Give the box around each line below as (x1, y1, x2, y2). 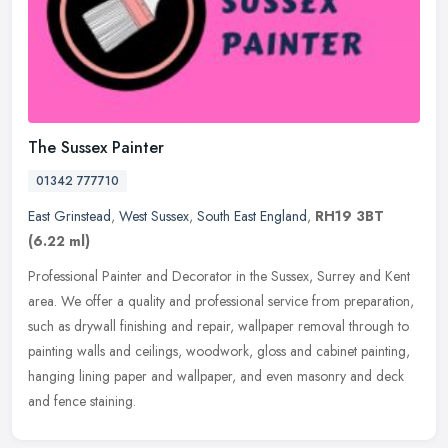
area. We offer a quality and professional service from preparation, (28, 291, 414, 312)
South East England (197, 206, 307, 227)
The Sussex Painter (28, 136, 164, 160)
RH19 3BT (315, 206, 384, 227)
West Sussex (119, 206, 189, 227)
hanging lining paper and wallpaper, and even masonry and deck (28, 366, 404, 387)
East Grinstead (28, 206, 111, 227)
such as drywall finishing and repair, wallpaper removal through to (28, 316, 409, 337)
